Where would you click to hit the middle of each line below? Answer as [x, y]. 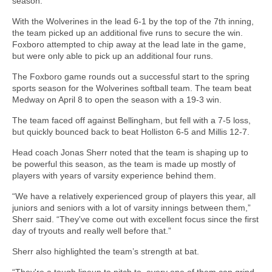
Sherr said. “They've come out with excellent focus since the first [135, 219]
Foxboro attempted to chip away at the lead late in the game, [129, 44]
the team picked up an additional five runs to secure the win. [127, 33]
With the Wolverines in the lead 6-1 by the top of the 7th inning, [133, 21]
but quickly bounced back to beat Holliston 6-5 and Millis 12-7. [131, 132]
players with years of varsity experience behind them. [114, 175]
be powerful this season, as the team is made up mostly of [124, 164]
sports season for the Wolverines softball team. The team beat [132, 88]
